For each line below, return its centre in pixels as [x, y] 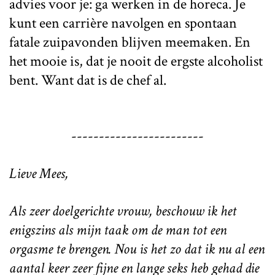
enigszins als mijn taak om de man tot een [118, 230]
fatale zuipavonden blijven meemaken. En [130, 42]
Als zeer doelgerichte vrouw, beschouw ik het [123, 211]
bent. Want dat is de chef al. [88, 80]
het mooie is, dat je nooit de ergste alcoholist [136, 61]
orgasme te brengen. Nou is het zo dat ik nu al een [137, 249]
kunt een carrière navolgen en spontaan [123, 23]
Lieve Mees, [39, 173]
